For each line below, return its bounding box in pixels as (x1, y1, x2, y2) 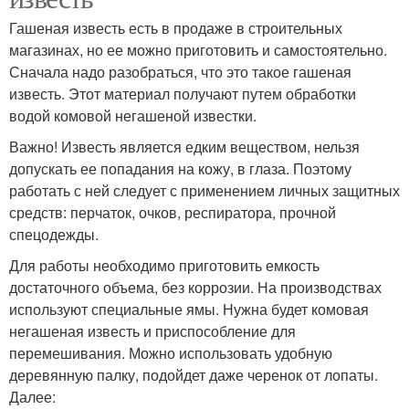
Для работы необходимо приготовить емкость (9, 254, 320, 276)
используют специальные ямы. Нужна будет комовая (9, 298, 369, 320)
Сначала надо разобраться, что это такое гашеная (9, 60, 351, 82)
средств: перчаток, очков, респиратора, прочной (9, 201, 336, 223)
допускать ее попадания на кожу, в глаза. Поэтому (9, 157, 351, 179)
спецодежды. (9, 223, 99, 245)
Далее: (9, 385, 56, 407)
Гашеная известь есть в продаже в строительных (9, 16, 342, 38)
